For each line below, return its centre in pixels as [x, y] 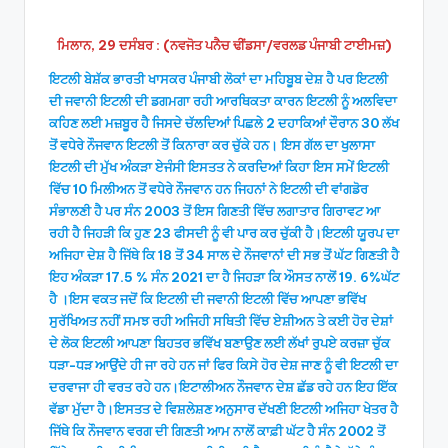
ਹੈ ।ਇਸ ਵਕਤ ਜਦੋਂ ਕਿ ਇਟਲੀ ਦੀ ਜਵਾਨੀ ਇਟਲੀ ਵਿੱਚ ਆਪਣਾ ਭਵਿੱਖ [207, 298]
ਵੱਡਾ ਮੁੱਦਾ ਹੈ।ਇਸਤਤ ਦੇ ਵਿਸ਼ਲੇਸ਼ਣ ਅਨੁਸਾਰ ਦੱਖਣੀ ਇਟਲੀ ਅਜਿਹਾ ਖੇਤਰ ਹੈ [223, 408]
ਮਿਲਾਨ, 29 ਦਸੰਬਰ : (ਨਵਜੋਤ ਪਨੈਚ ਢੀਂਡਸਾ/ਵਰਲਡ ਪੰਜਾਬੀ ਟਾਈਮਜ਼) [224, 44]
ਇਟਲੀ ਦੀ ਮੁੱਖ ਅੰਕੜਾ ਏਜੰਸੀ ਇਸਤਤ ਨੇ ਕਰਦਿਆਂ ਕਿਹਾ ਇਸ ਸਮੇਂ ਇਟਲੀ [219, 166]
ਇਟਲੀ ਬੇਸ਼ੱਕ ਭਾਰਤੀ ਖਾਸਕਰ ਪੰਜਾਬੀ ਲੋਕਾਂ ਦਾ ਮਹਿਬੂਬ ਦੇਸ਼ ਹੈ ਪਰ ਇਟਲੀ [218, 78]
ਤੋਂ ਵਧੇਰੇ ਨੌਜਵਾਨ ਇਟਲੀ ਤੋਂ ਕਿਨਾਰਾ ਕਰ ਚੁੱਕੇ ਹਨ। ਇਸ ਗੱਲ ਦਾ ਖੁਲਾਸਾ [212, 144]
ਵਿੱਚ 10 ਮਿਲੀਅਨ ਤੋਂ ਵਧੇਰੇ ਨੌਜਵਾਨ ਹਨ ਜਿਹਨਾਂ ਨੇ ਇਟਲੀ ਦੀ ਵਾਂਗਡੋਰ [208, 188]
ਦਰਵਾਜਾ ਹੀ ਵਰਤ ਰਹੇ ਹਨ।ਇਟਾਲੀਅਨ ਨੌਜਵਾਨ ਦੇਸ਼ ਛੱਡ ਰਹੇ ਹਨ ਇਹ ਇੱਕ [223, 386]
